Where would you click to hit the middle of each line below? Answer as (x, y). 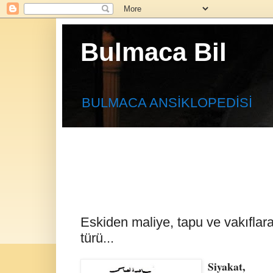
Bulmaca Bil (154, 52)
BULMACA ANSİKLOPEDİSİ (167, 103)
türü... (97, 238)
